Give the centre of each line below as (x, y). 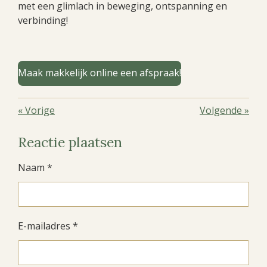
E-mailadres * (48, 226)
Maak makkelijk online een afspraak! (100, 73)
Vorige (40, 110)
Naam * (35, 167)
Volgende (221, 110)
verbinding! (43, 20)
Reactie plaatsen (70, 142)
